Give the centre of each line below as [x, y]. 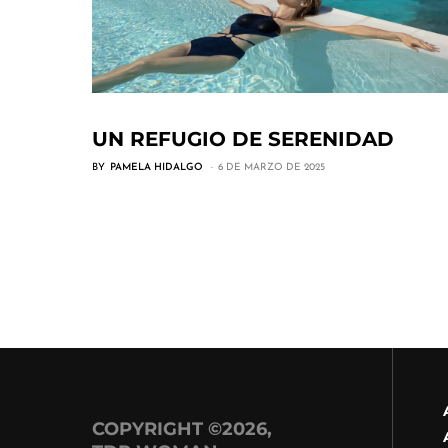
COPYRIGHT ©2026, [182, 429]
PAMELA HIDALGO [156, 167]
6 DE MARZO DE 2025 [271, 167]
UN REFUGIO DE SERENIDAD [243, 139]
